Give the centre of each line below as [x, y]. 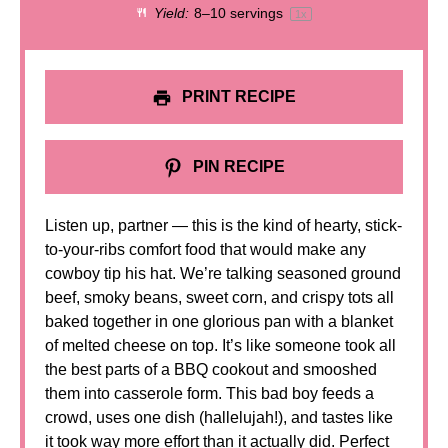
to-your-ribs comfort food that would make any [205, 250]
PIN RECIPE [237, 167]
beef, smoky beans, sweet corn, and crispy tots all [219, 298]
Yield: [169, 13]
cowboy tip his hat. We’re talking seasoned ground [223, 274]
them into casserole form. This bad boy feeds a [209, 394]
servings [257, 13]
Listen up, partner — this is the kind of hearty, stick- [223, 226]
